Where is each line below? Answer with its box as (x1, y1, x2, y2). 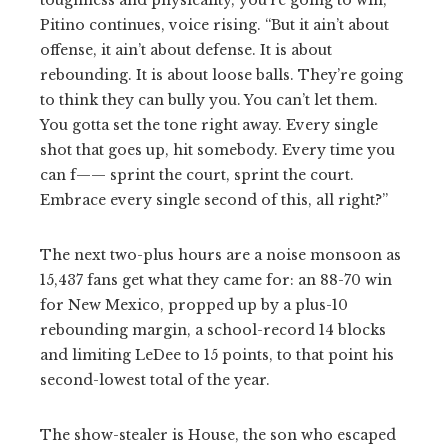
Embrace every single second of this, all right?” (40, 190, 388, 209)
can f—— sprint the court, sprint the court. (40, 165, 354, 184)
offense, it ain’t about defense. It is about (40, 40, 332, 59)
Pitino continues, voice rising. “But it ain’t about (40, 15, 389, 34)
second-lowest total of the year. (40, 370, 270, 389)
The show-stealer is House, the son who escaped (40, 425, 396, 444)
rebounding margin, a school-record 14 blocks (40, 320, 386, 339)
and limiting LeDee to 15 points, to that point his (40, 345, 394, 364)
